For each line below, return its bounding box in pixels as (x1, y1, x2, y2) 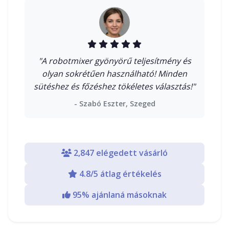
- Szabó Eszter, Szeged (74, 98, 155, 108)
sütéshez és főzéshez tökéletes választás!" (34, 80, 195, 92)
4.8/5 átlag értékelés (77, 168, 162, 179)
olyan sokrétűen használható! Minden (42, 67, 187, 79)
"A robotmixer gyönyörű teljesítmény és (38, 55, 191, 66)
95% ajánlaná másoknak (71, 189, 167, 200)
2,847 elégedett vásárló (72, 147, 168, 158)
